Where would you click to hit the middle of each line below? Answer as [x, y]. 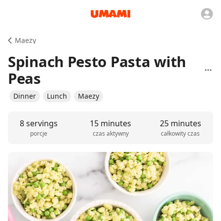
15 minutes [110, 123]
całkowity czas [181, 133]
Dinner [25, 96]
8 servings [39, 123]
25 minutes [180, 123]
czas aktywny [110, 133]
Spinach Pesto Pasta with [97, 62]
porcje [39, 133]
